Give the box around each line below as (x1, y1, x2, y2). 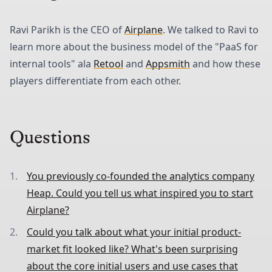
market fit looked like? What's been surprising (27, 242, 238, 256)
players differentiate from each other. (10, 73, 181, 87)
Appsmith (146, 56, 190, 70)
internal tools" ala (10, 56, 93, 70)
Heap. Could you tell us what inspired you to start (27, 186, 253, 200)
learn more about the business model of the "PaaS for (10, 39, 258, 53)
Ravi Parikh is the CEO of (10, 22, 124, 36)
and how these (190, 56, 260, 70)
